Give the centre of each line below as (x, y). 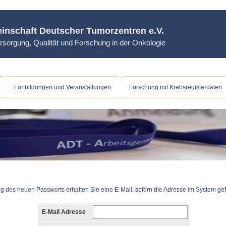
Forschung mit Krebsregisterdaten (176, 87)
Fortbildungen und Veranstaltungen (63, 87)
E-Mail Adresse (64, 212)
